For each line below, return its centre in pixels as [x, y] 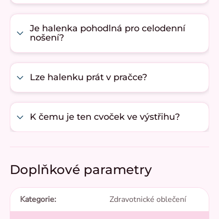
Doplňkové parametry [81, 170]
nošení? [47, 38]
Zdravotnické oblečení [148, 200]
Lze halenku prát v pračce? [88, 77]
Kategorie [37, 200]
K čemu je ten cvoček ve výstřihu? [105, 117]
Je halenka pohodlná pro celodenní [108, 29]
